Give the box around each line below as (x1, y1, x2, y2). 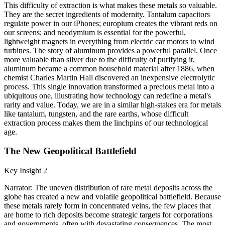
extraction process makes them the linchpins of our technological (4, 118, 208, 127)
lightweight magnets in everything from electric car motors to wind (4, 37, 214, 46)
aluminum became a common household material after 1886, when (4, 64, 214, 73)
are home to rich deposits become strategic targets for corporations (4, 210, 212, 219)
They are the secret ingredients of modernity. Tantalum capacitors (4, 10, 210, 19)
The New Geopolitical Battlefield (4, 146, 137, 157)
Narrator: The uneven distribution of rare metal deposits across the (4, 183, 212, 192)
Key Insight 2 (4, 166, 47, 175)
